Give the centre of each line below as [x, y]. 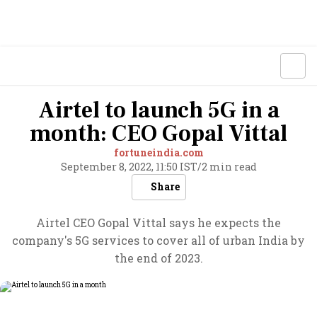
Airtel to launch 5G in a [158, 110]
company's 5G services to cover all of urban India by [158, 240]
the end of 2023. [158, 258]
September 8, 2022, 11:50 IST [129, 167]
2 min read [229, 167]
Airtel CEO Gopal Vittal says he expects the [158, 223]
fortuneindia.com [158, 152]
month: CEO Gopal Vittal [158, 134]
